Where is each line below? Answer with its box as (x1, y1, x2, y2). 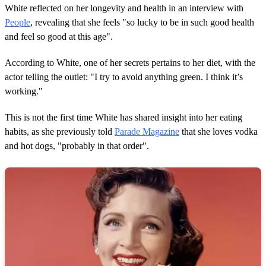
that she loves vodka (179, 126, 258, 137)
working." (5, 85, 43, 96)
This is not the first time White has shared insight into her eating (5, 112, 242, 122)
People (5, 17, 30, 27)
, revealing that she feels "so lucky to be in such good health (30, 17, 254, 27)
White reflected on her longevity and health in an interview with (5, 2, 243, 13)
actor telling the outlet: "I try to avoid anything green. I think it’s (5, 71, 243, 82)
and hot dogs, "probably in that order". (5, 140, 149, 151)
